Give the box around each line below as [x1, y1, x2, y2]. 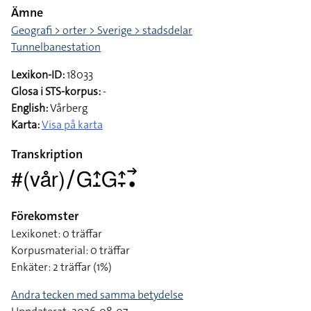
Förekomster [11, 208, 78, 224]
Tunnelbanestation [11, 40, 101, 54]
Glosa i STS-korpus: [11, 84, 101, 99]
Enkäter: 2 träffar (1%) [11, 260, 112, 274]
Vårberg [48, 101, 87, 115]
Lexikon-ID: [11, 67, 65, 82]
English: [11, 101, 48, 115]
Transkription [11, 146, 83, 162]
